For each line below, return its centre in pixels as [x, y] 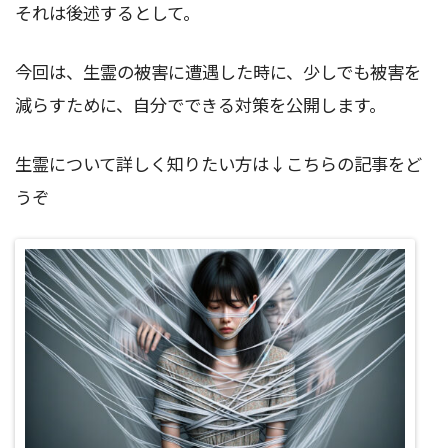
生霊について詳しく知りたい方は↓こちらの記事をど [218, 163]
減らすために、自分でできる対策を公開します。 [200, 105]
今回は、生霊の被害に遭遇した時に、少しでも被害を [218, 72]
